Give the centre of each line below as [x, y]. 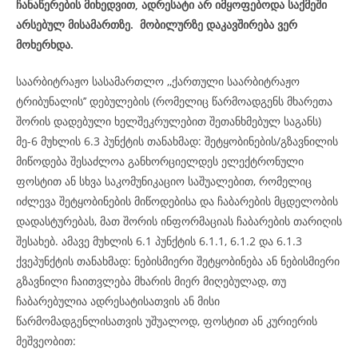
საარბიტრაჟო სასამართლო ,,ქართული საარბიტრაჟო [158, 81]
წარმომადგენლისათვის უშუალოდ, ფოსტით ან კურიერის [167, 321]
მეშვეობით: [46, 341]
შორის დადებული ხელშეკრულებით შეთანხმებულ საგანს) [169, 121]
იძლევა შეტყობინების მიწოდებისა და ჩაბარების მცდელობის [177, 201]
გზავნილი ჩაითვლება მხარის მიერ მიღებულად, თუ [151, 281]
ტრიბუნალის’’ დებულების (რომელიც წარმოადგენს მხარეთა [174, 101]
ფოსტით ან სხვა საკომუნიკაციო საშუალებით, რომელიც [164, 181]
